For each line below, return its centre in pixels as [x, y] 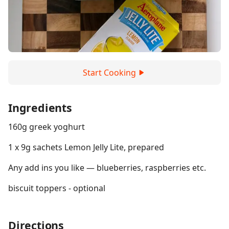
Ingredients [40, 108]
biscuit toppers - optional [57, 188]
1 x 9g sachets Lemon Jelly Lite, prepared [86, 147]
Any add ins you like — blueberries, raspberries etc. [107, 168]
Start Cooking [109, 73]
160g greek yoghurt [47, 127]
